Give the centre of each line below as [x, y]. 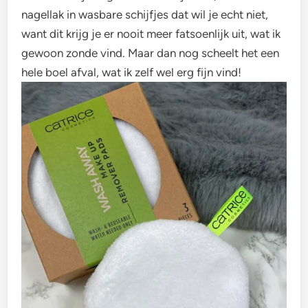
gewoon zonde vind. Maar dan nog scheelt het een [151, 53]
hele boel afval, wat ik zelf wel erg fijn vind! [132, 72]
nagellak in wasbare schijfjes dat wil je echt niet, [145, 14]
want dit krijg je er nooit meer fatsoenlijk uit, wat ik [151, 33]
